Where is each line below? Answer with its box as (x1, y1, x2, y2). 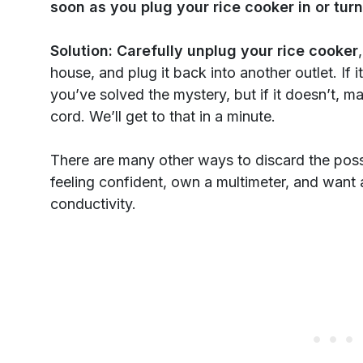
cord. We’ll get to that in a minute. (50, 107, 275, 125)
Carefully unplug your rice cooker (117, 41, 358, 59)
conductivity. (50, 194, 136, 212)
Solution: (50, 41, 117, 59)
